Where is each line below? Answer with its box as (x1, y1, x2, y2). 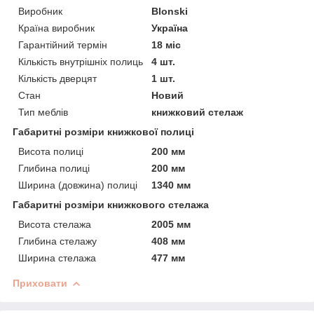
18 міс (151, 39, 182, 50)
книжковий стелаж (151, 106, 244, 118)
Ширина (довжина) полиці (18, 179, 137, 191)
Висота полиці (18, 145, 83, 157)
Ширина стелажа (18, 252, 96, 264)
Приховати (13, 277, 67, 289)
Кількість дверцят (18, 72, 97, 84)
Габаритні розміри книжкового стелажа (13, 198, 209, 210)
